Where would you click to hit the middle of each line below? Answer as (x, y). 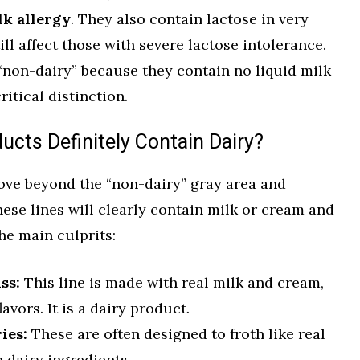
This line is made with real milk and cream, (172, 282)
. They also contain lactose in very (190, 18)
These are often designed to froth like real (176, 333)
